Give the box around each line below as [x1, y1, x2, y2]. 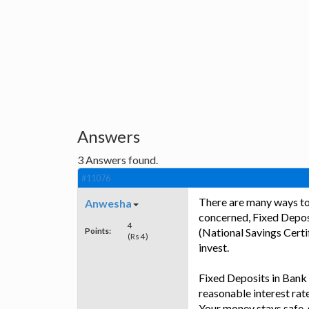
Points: [85, 226, 111, 236]
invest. [199, 241, 229, 255]
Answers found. [83, 153, 158, 167]
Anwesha [85, 197, 132, 210]
